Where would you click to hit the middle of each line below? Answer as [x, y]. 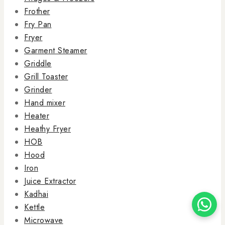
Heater [37, 116]
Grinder [38, 89]
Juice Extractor [50, 181]
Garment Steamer [56, 50]
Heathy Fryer [47, 129]
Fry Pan [38, 24]
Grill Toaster [46, 76]
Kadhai [36, 194]
